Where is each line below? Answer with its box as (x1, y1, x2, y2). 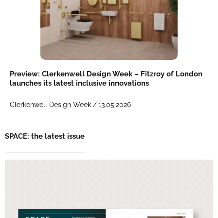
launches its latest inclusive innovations (10, 79, 149, 88)
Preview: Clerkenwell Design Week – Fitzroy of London (10, 70, 202, 79)
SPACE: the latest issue (5, 132, 85, 141)
